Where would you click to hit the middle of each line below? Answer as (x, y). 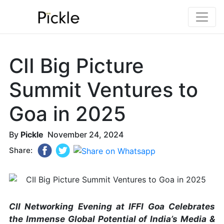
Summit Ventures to (104, 90)
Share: (21, 150)
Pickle (32, 135)
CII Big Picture (77, 66)
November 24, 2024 (84, 135)
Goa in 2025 (68, 114)
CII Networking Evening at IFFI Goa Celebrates (112, 206)
